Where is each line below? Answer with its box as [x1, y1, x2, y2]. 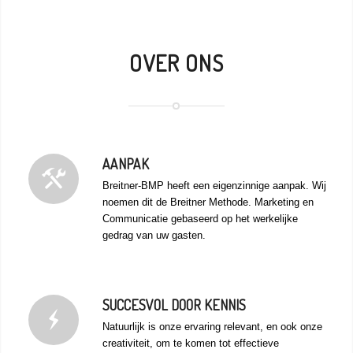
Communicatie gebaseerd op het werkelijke [102, 213, 298, 225]
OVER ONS [128, 49, 224, 78]
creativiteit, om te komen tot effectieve [102, 337, 279, 350]
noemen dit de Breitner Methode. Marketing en [102, 196, 314, 209]
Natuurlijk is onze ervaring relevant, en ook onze [102, 321, 322, 333]
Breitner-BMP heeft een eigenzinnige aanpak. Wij [102, 180, 326, 192]
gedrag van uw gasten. [102, 229, 206, 242]
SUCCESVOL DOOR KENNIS [102, 296, 246, 314]
